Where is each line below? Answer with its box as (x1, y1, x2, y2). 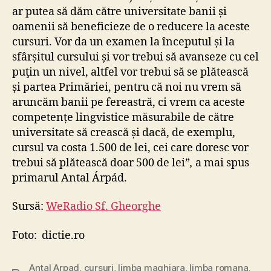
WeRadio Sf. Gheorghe (46, 200, 161, 214)
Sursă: (12, 200, 46, 214)
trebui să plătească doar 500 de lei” (12, 155, 190, 170)
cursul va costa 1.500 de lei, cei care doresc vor (12, 140, 249, 155)
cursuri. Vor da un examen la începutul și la (12, 34, 235, 49)
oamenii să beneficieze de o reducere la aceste (12, 19, 250, 34)
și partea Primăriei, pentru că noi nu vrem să (12, 80, 241, 94)
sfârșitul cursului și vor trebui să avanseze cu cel (12, 50, 259, 64)
